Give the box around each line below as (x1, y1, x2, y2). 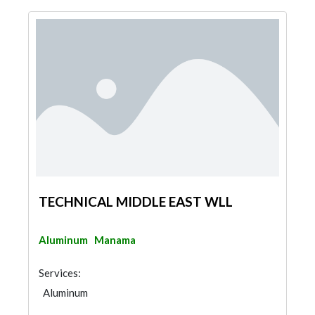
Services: (39, 266, 81, 279)
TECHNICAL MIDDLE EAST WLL (39, 193, 233, 210)
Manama (94, 233, 136, 246)
